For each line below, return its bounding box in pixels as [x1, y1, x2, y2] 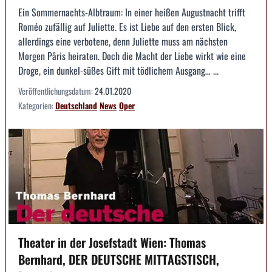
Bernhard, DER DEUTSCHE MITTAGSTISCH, [18, 250, 219, 269]
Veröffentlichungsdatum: [18, 84, 95, 97]
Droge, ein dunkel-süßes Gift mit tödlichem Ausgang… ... [18, 63, 219, 78]
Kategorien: [18, 98, 55, 112]
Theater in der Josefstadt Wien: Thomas [18, 233, 206, 252]
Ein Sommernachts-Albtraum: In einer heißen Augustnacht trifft [18, 4, 245, 19]
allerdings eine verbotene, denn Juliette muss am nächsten [18, 33, 228, 49]
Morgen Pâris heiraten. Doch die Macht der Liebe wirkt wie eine [18, 48, 246, 63]
